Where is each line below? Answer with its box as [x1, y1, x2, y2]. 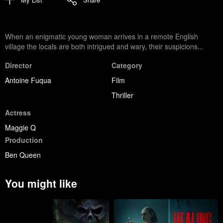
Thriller [111, 90, 133, 100]
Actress [5, 107, 31, 117]
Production [5, 134, 43, 145]
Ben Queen [5, 149, 41, 160]
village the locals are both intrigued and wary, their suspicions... [5, 41, 204, 51]
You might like [5, 175, 77, 191]
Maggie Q [5, 122, 36, 132]
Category [111, 60, 142, 70]
